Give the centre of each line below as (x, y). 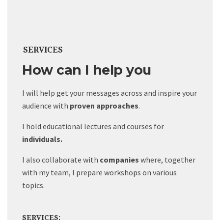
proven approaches (104, 105)
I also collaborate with (61, 159)
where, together (167, 159)
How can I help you (87, 70)
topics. (33, 185)
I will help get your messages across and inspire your (110, 93)
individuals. (42, 139)
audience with (46, 105)
